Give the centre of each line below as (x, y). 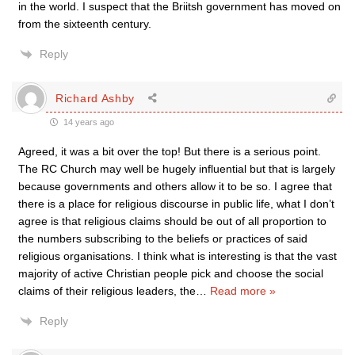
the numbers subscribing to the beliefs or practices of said (163, 239)
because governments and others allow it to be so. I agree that (175, 186)
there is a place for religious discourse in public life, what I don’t (176, 204)
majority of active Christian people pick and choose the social (171, 273)
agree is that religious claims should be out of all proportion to (172, 221)
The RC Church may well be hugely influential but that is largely (177, 169)
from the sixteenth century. (85, 24)
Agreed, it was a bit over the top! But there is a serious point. (170, 151)
